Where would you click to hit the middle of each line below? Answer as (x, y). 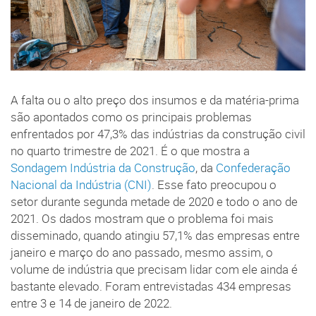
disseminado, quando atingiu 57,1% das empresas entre (155, 236)
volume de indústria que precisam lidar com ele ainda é (154, 270)
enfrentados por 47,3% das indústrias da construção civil (158, 134)
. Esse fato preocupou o (214, 185)
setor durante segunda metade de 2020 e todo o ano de (154, 202)
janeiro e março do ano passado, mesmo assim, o (142, 253)
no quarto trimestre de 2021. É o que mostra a (130, 151)
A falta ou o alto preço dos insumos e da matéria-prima (155, 101)
